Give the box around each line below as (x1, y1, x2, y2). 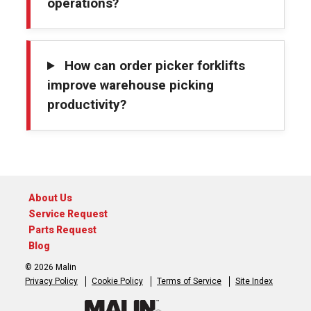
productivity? (47, 96, 126, 113)
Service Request (28, 208, 108, 219)
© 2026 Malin (25, 262, 76, 272)
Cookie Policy (92, 276, 143, 287)
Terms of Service (157, 276, 221, 287)
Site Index (235, 276, 273, 287)
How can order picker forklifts (61, 58, 246, 74)
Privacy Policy (25, 276, 78, 287)
